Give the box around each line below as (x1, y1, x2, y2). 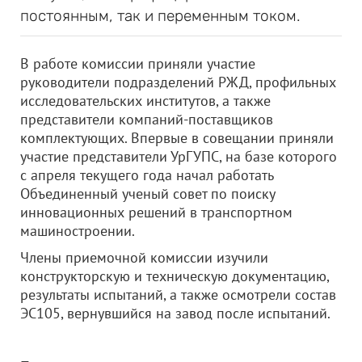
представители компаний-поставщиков (20, 110, 273, 128)
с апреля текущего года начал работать (20, 166, 273, 184)
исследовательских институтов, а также (20, 91, 271, 110)
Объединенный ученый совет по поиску (20, 184, 275, 203)
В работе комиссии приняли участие (20, 54, 255, 73)
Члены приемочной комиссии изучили (20, 248, 268, 267)
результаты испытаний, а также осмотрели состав (20, 285, 336, 304)
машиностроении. (20, 221, 135, 240)
